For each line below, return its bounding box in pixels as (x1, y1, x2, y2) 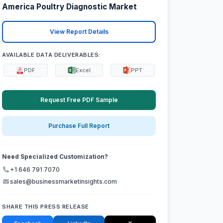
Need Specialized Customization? (2, 153, 109, 161)
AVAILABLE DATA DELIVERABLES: (2, 51, 101, 58)
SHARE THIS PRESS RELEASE (2, 203, 89, 211)
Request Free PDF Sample (40, 96, 118, 104)
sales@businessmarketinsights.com (10, 178, 117, 186)
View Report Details (49, 28, 109, 36)
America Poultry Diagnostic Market (2, 2, 137, 12)
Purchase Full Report (48, 122, 110, 130)
